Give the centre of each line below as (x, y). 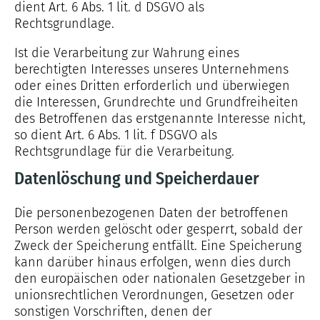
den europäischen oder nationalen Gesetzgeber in (160, 279)
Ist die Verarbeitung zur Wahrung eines (127, 53)
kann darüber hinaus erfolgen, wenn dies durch (153, 262)
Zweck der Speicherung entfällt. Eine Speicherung (158, 246)
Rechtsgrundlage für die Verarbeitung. (124, 151)
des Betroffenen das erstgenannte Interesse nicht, (160, 119)
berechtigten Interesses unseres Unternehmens (151, 69)
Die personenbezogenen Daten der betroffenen (151, 213)
